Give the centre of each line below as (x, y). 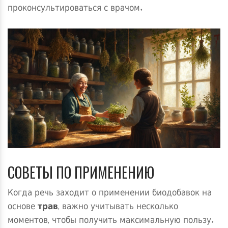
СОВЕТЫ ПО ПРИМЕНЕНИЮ (81, 173)
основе (23, 207)
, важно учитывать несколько (118, 207)
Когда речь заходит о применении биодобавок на (110, 194)
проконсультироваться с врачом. (75, 9)
